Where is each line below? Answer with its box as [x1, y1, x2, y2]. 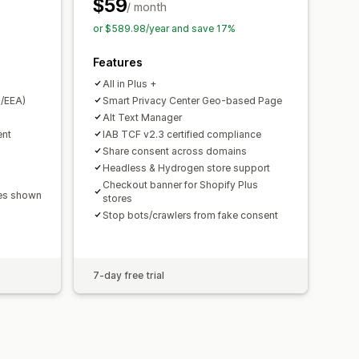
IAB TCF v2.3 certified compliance [103, 127, 261, 140]
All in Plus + [103, 77, 156, 90]
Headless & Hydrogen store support [103, 161, 270, 174]
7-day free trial [93, 268, 164, 281]
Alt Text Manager [103, 111, 182, 123]
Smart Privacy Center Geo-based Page [103, 94, 282, 107]
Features [93, 54, 143, 69]
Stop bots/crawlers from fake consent [103, 208, 278, 221]
